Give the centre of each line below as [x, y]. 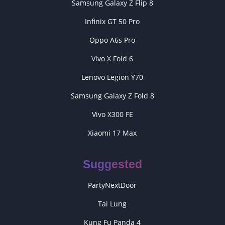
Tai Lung [113, 203]
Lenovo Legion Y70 [113, 77]
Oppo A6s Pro [113, 40]
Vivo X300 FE [112, 114]
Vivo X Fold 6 [113, 58]
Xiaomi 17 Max [113, 133]
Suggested [112, 164]
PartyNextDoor [113, 185]
